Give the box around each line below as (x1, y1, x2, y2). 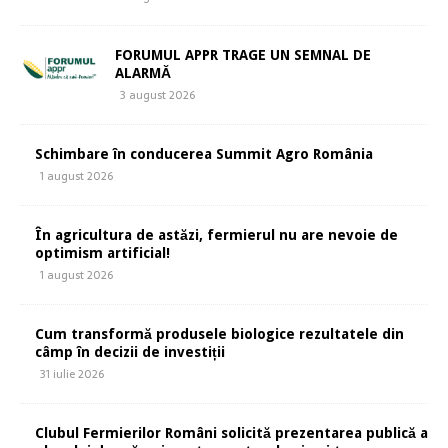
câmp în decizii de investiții (35, 344, 225, 361)
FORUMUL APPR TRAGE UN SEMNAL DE (115, 47, 371, 64)
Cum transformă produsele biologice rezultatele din (35, 326, 404, 343)
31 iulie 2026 (40, 365, 104, 384)
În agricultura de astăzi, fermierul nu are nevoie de (35, 227, 398, 244)
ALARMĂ (115, 65, 171, 82)
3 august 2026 (120, 86, 195, 105)
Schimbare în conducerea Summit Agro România (35, 146, 373, 163)
